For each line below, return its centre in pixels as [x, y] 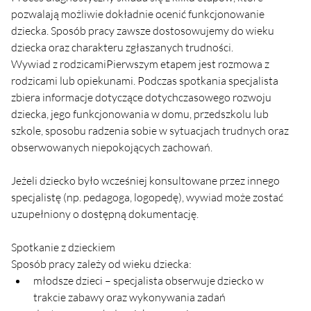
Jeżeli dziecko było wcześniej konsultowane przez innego [146, 180]
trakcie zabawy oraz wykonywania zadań [131, 297]
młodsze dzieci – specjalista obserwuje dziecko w [150, 280]
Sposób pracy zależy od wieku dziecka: [101, 263]
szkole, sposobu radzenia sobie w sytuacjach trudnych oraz [151, 130]
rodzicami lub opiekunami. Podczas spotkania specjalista [146, 80]
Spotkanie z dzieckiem [63, 247]
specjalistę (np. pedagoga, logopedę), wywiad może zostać [148, 197]
